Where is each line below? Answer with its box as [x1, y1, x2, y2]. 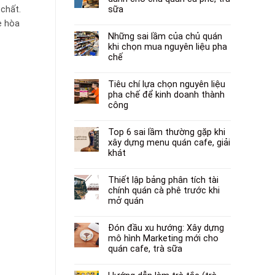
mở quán [108, 195, 144, 206]
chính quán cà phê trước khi [108, 185, 220, 196]
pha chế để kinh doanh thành [108, 89, 225, 100]
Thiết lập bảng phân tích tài [108, 174, 219, 185]
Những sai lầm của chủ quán [108, 31, 222, 42]
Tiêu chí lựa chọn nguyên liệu [108, 79, 225, 90]
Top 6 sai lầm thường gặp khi [108, 126, 225, 137]
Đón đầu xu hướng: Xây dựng [108, 222, 224, 233]
